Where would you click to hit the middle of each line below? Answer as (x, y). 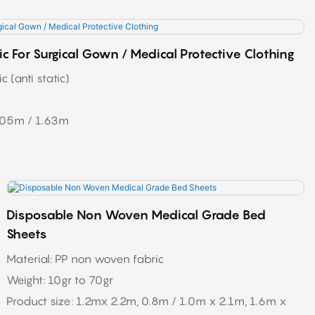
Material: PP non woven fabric (85, 258)
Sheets (27, 233)
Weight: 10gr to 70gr (62, 279)
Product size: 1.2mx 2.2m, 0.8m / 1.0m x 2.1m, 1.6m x (147, 301)
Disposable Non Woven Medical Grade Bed (136, 214)
